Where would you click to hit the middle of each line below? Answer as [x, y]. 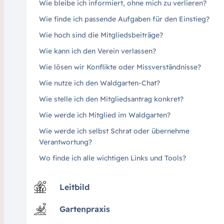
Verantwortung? [65, 142]
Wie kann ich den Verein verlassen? [97, 51]
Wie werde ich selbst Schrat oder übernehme [114, 131]
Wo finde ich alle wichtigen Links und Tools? [112, 158]
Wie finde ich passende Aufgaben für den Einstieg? [124, 19]
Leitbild [74, 187]
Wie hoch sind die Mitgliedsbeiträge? [101, 35]
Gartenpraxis [84, 209]
